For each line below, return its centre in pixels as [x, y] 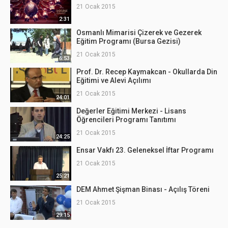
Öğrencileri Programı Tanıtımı [126, 120]
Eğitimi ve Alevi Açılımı [114, 80]
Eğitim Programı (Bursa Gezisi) [129, 41]
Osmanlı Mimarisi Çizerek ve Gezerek [139, 33]
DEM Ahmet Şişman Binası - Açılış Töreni [143, 189]
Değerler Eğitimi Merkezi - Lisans [131, 111]
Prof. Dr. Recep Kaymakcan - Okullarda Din [147, 72]
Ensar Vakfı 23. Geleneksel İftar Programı [145, 150]
